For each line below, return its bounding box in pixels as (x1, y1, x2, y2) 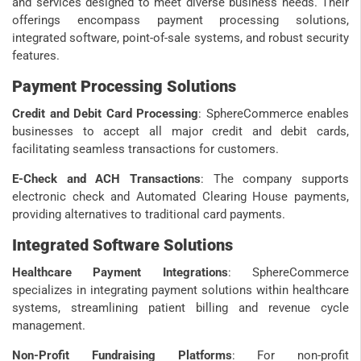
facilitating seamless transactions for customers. (12, 141, 279, 156)
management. (12, 317, 85, 333)
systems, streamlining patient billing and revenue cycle (12, 300, 349, 315)
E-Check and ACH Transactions (12, 171, 201, 186)
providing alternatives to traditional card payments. (12, 206, 285, 222)
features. (12, 48, 60, 63)
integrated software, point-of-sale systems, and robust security (12, 30, 349, 45)
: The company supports (201, 171, 349, 186)
